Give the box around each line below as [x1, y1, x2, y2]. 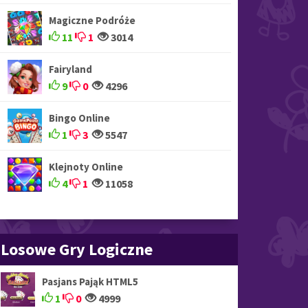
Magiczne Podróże [49, 14, 135, 27]
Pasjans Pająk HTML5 [42, 275, 138, 289]
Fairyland [49, 63, 92, 76]
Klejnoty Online [49, 160, 123, 174]
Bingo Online [49, 111, 110, 125]
